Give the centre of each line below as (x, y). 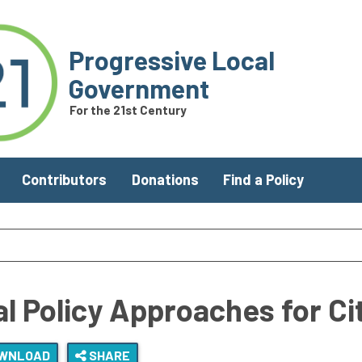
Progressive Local (171, 60)
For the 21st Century (128, 110)
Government (139, 88)
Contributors (65, 180)
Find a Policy (263, 180)
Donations (165, 180)
